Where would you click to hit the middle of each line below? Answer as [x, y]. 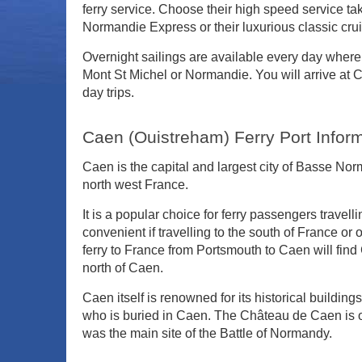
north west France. [136, 184]
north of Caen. [123, 267]
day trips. [109, 93]
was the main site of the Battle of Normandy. [208, 333]
